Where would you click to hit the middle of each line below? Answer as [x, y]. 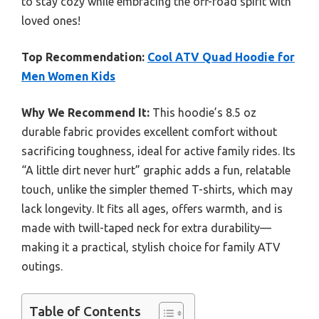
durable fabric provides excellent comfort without [149, 132]
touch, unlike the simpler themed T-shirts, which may [157, 189]
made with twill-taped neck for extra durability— [146, 228]
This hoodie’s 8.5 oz [203, 113]
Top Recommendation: [83, 57]
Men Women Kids [68, 76]
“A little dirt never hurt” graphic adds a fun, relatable [156, 170]
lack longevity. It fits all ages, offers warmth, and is [152, 209]
